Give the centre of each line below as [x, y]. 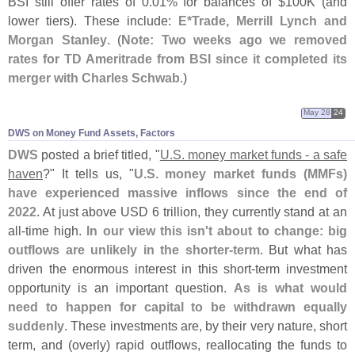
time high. [56, 230]
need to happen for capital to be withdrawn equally [177, 306]
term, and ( [40, 344]
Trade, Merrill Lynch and [269, 20]
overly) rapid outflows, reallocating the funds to [210, 344]
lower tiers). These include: [93, 20]
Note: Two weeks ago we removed [235, 39]
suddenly [36, 325]
